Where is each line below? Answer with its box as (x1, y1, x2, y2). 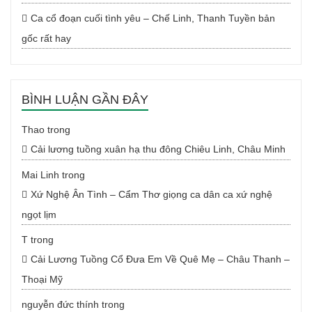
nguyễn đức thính (22, 299, 99, 311)
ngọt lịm (22, 209, 56, 221)
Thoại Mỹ (22, 274, 63, 286)
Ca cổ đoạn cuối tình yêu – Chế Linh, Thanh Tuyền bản (31, 13, 275, 24)
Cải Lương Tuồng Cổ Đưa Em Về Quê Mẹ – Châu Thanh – (31, 253, 290, 265)
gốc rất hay (22, 33, 71, 45)
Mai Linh (22, 169, 59, 181)
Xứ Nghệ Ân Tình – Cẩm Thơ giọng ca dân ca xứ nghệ (31, 189, 272, 201)
